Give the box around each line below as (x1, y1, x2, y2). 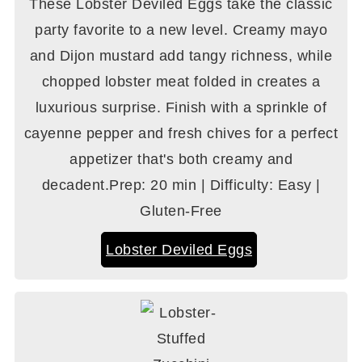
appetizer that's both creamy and (69, 150, 293, 167)
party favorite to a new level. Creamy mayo (35, 21, 327, 38)
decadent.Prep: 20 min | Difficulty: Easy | (41, 176, 321, 193)
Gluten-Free (140, 202, 222, 219)
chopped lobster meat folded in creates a (41, 73, 321, 90)
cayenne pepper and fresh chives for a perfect (23, 124, 339, 141)
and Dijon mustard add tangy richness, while (29, 47, 333, 64)
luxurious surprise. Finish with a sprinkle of (35, 99, 327, 116)
